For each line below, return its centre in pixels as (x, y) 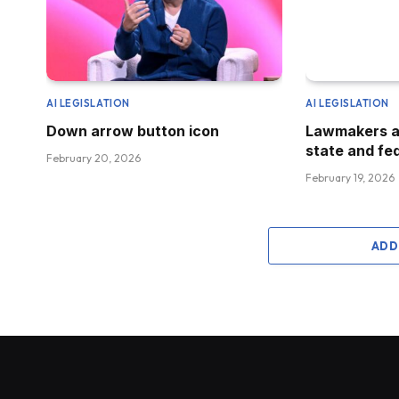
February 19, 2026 (350, 177)
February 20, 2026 (94, 158)
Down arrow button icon (133, 130)
